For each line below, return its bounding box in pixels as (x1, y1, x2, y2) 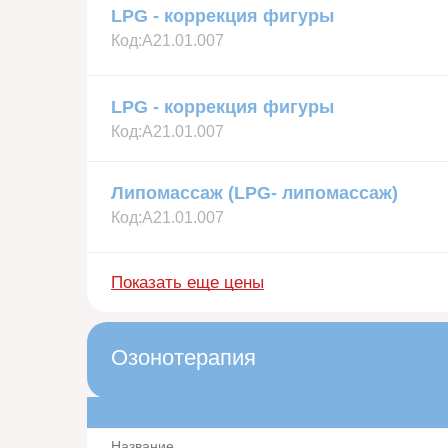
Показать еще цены (111, 272, 264, 292)
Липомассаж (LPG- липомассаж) (111, 182, 398, 203)
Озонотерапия (111, 344, 256, 370)
